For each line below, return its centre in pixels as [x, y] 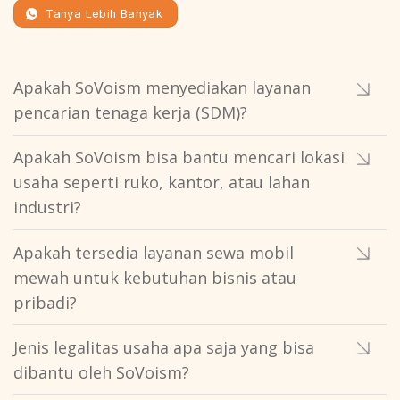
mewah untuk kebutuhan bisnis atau [155, 277]
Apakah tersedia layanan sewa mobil [154, 252]
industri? [47, 208]
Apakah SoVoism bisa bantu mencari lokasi [179, 158]
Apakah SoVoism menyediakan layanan [162, 88]
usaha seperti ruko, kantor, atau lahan [162, 183]
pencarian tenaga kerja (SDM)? [130, 113]
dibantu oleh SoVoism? [101, 372]
